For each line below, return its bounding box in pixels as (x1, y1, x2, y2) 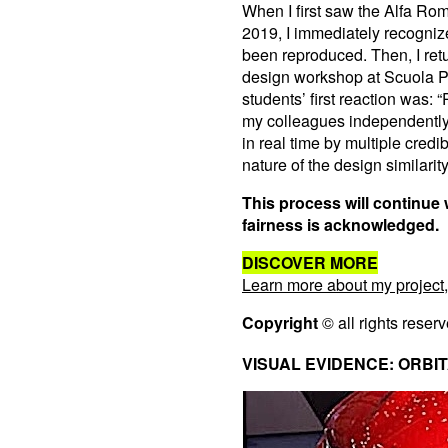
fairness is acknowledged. (242, 213, 439, 236)
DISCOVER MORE (242, 251, 378, 274)
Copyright (242, 311, 322, 334)
